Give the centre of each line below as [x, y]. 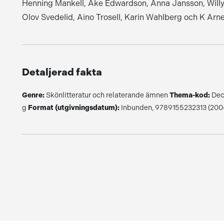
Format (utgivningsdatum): [73, 108]
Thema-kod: [189, 95]
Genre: [33, 95]
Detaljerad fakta [62, 72]
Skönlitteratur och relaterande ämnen [107, 95]
